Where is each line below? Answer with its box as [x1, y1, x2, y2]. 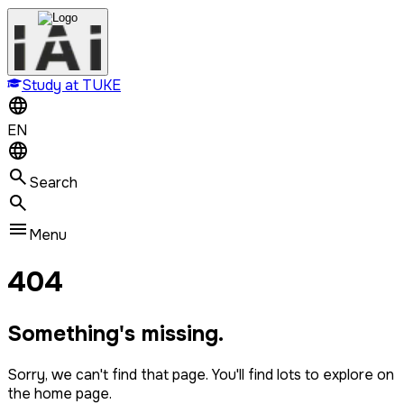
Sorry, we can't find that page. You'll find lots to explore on [7, 364, 394, 384]
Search [29, 173, 78, 192]
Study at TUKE [22, 76, 121, 95]
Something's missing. [7, 319, 224, 347]
